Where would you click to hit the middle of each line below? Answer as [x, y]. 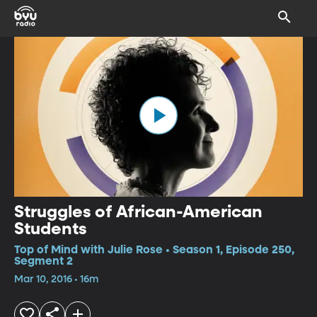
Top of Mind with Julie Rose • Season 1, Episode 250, [154, 250]
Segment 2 [44, 261]
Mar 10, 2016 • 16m [56, 279]
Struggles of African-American [139, 212]
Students [51, 229]
